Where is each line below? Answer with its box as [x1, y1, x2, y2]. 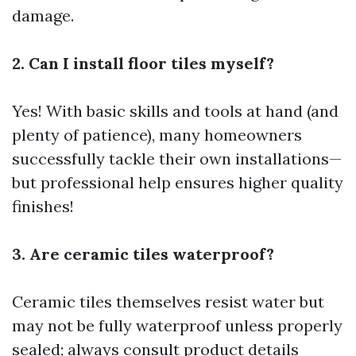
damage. [12, 6, 74, 25]
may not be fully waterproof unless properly [12, 315, 342, 335]
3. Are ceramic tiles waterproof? [12, 244, 274, 264]
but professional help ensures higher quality [12, 172, 343, 192]
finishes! [12, 196, 74, 216]
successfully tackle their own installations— [12, 149, 342, 168]
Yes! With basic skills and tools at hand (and [12, 101, 339, 121]
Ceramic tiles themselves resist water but [12, 292, 324, 311]
